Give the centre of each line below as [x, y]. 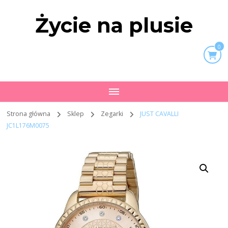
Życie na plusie [114, 25]
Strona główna [29, 114]
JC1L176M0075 [28, 126]
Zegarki [113, 114]
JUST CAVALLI [160, 114]
